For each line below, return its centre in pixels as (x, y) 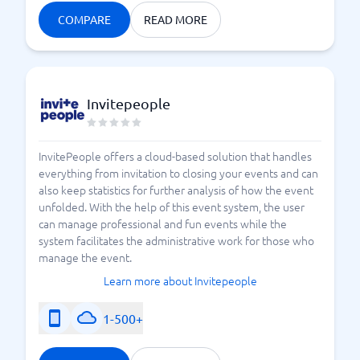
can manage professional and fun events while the (163, 223)
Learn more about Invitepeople (180, 280)
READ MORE (176, 19)
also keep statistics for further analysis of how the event (176, 190)
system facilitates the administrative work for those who (176, 240)
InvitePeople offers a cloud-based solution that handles (175, 156)
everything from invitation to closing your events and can (178, 173)
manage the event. (85, 257)
